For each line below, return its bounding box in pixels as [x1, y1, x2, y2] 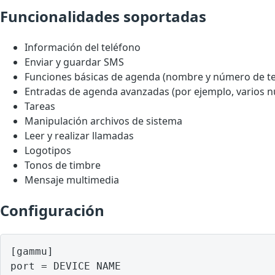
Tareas [25, 99, 55, 113]
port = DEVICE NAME [10, 260, 121, 272]
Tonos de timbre [25, 158, 101, 172]
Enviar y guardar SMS [25, 55, 124, 69]
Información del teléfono [25, 40, 141, 54]
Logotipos [25, 143, 71, 157]
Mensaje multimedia [25, 172, 119, 187]
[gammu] [10, 245, 53, 257]
